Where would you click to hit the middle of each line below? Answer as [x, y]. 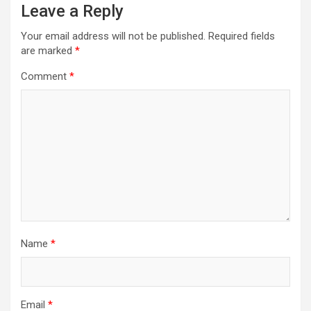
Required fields [242, 36]
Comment [45, 76]
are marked [48, 50]
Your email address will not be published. [113, 36]
